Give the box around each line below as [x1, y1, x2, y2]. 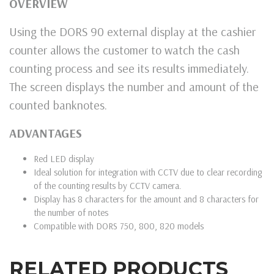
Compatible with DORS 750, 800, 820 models [34, 220, 204, 232]
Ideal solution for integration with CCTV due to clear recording [34, 166, 262, 178]
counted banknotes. [9, 97, 107, 113]
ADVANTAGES [9, 125, 82, 141]
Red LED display [34, 152, 94, 165]
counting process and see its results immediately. [9, 60, 249, 76]
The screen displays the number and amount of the [9, 78, 259, 94]
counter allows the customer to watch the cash [9, 42, 240, 57]
